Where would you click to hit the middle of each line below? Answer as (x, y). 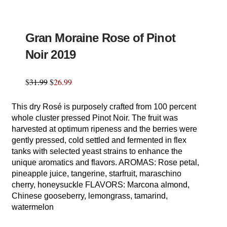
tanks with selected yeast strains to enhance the (97, 152)
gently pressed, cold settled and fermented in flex (99, 140)
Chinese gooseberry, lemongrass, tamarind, (90, 196)
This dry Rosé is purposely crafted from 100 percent (104, 107)
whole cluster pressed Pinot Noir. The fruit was (95, 118)
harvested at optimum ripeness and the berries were (105, 129)
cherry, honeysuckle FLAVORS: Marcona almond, (101, 185)
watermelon (33, 207)
